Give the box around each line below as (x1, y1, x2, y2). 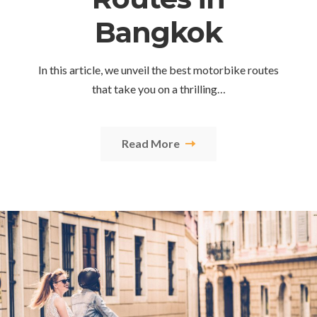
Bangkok (95, 14, 222, 50)
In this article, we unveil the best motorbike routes (38, 62, 279, 76)
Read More (122, 136, 182, 150)
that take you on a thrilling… (91, 81, 226, 96)
